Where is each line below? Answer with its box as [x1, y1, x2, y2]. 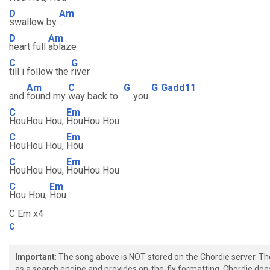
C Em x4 [9, 208, 43, 219]
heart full [9, 41, 48, 52]
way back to [68, 90, 121, 102]
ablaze [48, 41, 77, 52]
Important [15, 252, 55, 262]
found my [27, 90, 68, 102]
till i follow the [9, 66, 71, 77]
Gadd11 [161, 81, 196, 93]
